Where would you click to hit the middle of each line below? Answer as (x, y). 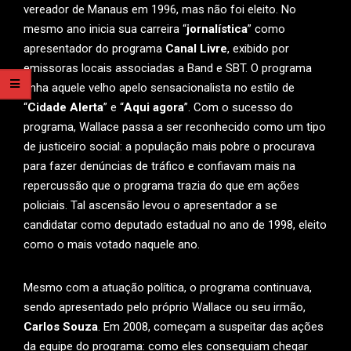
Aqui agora (154, 107)
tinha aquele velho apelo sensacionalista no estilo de (159, 88)
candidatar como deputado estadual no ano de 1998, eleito (175, 225)
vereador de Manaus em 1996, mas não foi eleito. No (160, 9)
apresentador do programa (94, 49)
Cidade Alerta (65, 107)
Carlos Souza (61, 327)
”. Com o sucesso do (239, 107)
